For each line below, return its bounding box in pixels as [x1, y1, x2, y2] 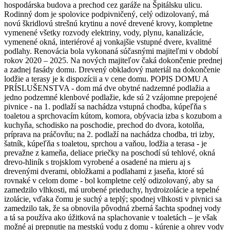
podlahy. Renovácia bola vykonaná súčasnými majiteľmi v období [4, 47, 218, 56]
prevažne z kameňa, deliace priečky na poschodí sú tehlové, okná [4, 148, 215, 158]
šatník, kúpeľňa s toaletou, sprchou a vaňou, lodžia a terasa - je [4, 139, 207, 148]
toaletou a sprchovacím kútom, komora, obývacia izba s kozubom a [4, 111, 222, 121]
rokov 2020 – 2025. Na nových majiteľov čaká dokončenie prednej [4, 56, 222, 65]
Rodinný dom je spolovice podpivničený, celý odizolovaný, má [4, 10, 209, 19]
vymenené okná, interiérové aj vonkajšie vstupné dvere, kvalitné [4, 37, 212, 47]
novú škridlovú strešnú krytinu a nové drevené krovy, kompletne [4, 19, 213, 28]
